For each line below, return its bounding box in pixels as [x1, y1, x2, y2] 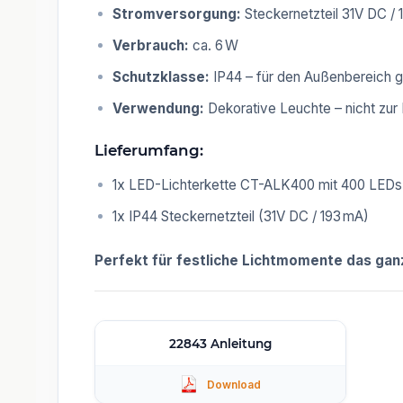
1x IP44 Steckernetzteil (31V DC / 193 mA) [112, 207, 369, 225]
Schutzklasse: [112, 67, 210, 85]
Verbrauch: [112, 36, 189, 54]
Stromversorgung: [112, 4, 241, 22]
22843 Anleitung [169, 336, 272, 351]
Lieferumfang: [94, 140, 203, 159]
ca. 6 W [189, 36, 238, 54]
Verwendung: [112, 99, 204, 117]
